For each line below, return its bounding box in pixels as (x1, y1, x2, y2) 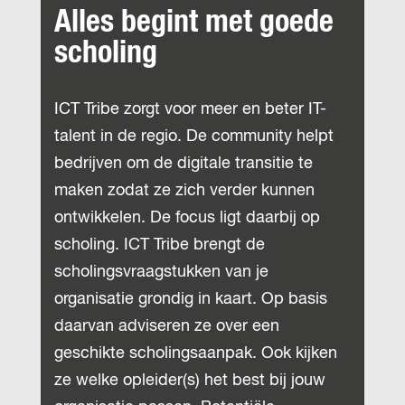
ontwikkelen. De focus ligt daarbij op (54, 210, 320, 226)
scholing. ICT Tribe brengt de (54, 237, 265, 253)
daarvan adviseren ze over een (54, 318, 279, 334)
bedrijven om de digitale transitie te (54, 155, 313, 172)
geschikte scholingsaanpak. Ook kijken (54, 345, 337, 362)
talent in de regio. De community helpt (54, 128, 334, 145)
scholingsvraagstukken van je (54, 264, 268, 280)
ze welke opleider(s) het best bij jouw (54, 372, 325, 389)
